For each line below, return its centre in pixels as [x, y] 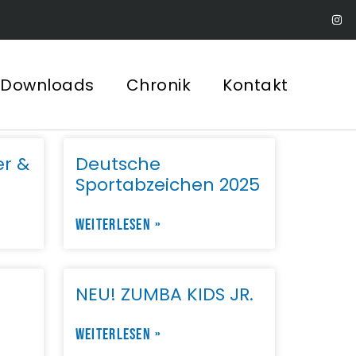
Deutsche [118, 164]
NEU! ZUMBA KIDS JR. [164, 295]
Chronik [159, 85]
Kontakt [255, 85]
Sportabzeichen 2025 [167, 185]
